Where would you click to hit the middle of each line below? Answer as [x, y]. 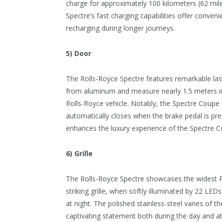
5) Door [79, 53]
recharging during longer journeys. [120, 28]
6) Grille [79, 153]
